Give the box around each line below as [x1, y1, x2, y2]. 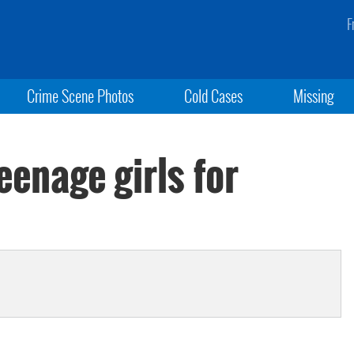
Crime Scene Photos [26, 84, 134, 107]
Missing [293, 84, 335, 107]
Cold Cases [183, 84, 243, 107]
